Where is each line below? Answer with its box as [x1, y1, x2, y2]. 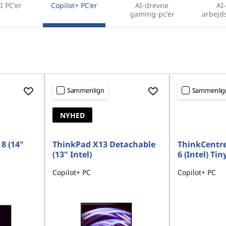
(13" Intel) [52, 149, 92, 160]
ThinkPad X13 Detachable [52, 139, 155, 150]
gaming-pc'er [129, 9, 175, 19]
